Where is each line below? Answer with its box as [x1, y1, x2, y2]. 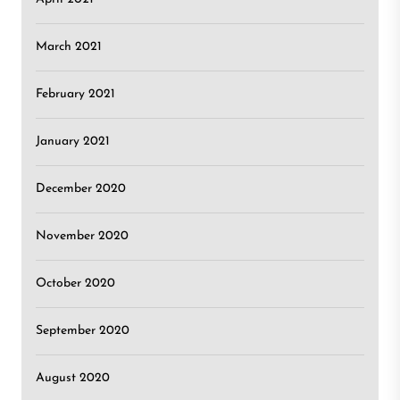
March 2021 [36, 40, 102, 54]
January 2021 [36, 135, 110, 148]
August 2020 [36, 371, 110, 385]
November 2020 [36, 229, 129, 243]
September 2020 [36, 324, 129, 337]
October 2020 [36, 277, 115, 290]
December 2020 [36, 182, 126, 196]
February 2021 [36, 87, 115, 101]
